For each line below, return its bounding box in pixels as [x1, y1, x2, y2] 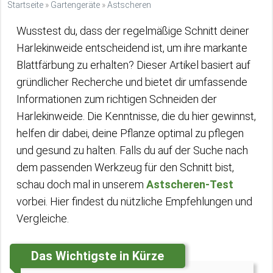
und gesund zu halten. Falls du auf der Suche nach [16, 144, 248, 157]
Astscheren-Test [146, 178, 233, 191]
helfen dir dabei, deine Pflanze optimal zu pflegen [16, 127, 244, 140]
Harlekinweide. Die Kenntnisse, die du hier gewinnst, [16, 110, 256, 122]
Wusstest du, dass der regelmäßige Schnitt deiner [16, 24, 249, 37]
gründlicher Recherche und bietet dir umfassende [16, 76, 247, 88]
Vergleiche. [16, 212, 69, 225]
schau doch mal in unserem [16, 178, 146, 191]
